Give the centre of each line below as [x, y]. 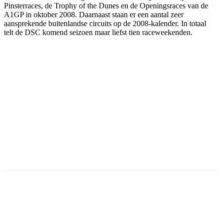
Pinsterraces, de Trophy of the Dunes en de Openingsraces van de [106, 5]
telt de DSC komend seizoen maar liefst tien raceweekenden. [98, 32]
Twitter [92, 205]
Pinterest [145, 205]
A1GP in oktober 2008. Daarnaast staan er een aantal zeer [94, 14]
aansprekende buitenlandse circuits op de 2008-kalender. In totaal [105, 23]
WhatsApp [203, 205]
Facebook [37, 205]
